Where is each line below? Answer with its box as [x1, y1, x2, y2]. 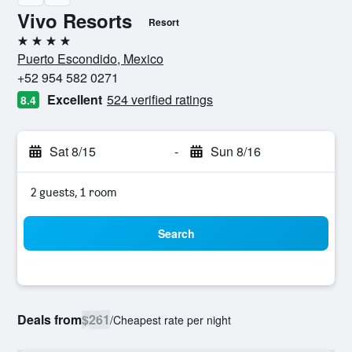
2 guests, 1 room [31, 185, 117, 200]
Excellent [47, 90, 102, 108]
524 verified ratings [107, 90, 213, 108]
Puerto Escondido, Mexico [17, 49, 163, 68]
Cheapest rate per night [113, 312, 231, 328]
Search [157, 225, 195, 241]
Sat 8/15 [49, 142, 96, 160]
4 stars [16, 39, 53, 54]
